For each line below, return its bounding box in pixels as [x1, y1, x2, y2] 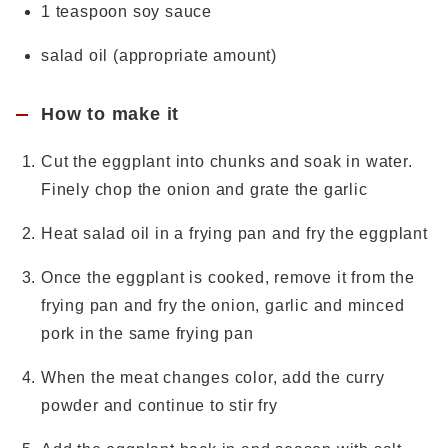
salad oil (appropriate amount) [41, 47, 277, 64]
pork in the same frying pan [41, 325, 254, 342]
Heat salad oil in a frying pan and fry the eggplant [41, 225, 428, 242]
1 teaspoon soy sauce [41, 3, 212, 20]
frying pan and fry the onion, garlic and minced [41, 297, 405, 314]
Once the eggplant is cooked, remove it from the [41, 269, 415, 286]
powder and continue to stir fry [41, 397, 278, 414]
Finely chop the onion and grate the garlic [41, 181, 368, 198]
